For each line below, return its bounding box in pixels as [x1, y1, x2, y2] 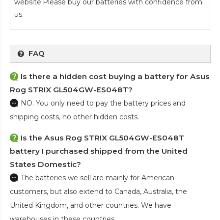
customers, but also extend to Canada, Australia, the [10, 187, 187, 196]
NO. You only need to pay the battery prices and [21, 98, 186, 108]
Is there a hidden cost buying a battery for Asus [21, 71, 210, 81]
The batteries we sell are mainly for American [21, 173, 174, 182]
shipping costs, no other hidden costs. [10, 112, 139, 121]
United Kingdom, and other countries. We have [10, 200, 171, 210]
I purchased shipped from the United [40, 146, 188, 156]
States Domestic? [10, 159, 81, 169]
